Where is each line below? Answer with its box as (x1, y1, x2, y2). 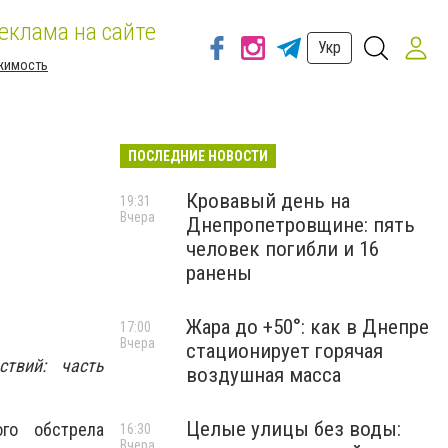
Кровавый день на (186, 189, 350, 213)
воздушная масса (186, 363, 341, 387)
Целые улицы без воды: (186, 417, 401, 441)
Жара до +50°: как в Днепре (186, 315, 429, 339)
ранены (186, 261, 252, 285)
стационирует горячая (186, 339, 383, 363)
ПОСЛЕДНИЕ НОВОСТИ (128, 148, 268, 164)
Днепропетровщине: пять (186, 213, 415, 237)
